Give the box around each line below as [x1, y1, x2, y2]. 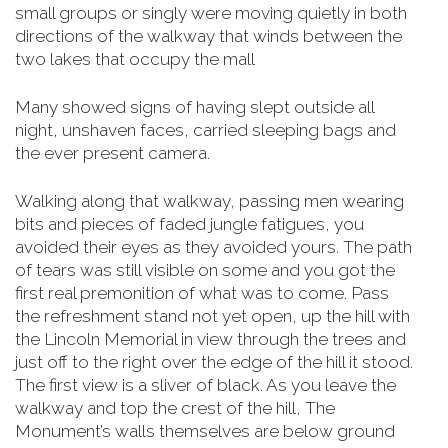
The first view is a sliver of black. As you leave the [15, 375, 396, 395]
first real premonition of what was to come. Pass [15, 283, 389, 303]
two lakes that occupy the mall [15, 49, 255, 69]
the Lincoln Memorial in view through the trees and [15, 329, 406, 349]
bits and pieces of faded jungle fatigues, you [15, 214, 364, 234]
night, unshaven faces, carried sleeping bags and [15, 120, 396, 140]
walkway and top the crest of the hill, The [15, 398, 335, 418]
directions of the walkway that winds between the [15, 26, 402, 46]
